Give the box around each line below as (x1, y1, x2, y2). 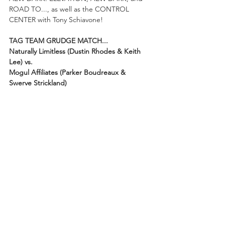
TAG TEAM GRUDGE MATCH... (9, 36, 108, 45)
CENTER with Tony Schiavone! (9, 15, 105, 24)
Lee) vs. (9, 57, 35, 66)
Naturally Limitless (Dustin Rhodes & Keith (9, 46, 143, 56)
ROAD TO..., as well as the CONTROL (9, 4, 131, 14)
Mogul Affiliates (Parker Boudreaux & (9, 67, 128, 77)
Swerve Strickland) (9, 78, 67, 87)
